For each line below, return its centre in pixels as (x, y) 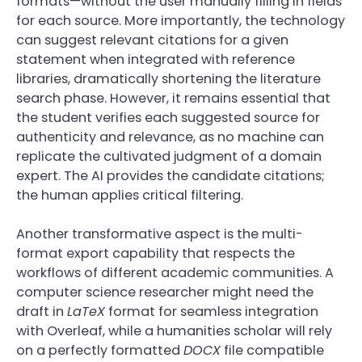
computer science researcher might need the (165, 292)
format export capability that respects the (156, 253)
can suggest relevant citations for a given (152, 40)
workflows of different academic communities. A (175, 272)
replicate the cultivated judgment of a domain (169, 156)
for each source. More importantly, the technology (181, 20)
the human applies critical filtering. (130, 195)
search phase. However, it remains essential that (173, 98)
